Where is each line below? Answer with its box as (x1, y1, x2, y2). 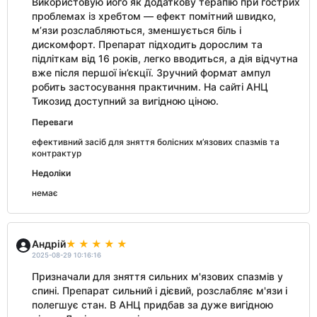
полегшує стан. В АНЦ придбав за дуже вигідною (32, 299, 273, 311)
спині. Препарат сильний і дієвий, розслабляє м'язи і (32, 284, 287, 296)
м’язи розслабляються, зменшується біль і (32, 24, 241, 36)
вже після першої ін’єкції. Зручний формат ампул (32, 67, 270, 79)
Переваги (32, 117, 73, 127)
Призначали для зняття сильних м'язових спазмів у (32, 270, 283, 282)
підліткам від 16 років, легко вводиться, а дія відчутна (32, 52, 298, 64)
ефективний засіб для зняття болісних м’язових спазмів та (32, 137, 279, 147)
